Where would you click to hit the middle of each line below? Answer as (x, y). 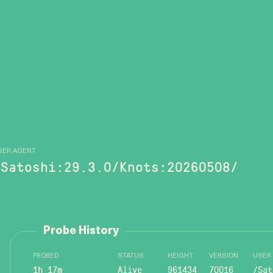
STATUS (131, 256)
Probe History (81, 231)
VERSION (224, 256)
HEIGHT (180, 256)
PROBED (46, 256)
